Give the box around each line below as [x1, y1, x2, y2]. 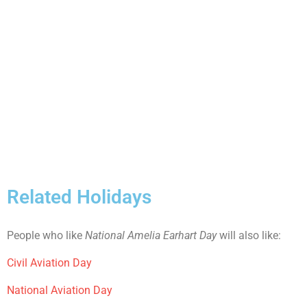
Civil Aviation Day [7, 256, 92, 269]
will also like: [217, 229, 281, 242]
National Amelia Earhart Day [85, 229, 217, 242]
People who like [7, 229, 85, 242]
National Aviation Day [7, 284, 112, 297]
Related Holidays [7, 186, 151, 208]
